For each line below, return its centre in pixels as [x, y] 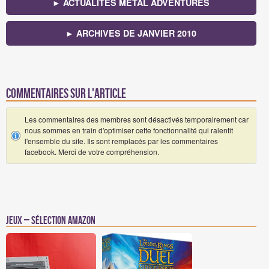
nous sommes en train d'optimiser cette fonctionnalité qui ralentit [129, 130]
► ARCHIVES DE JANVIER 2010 [131, 33]
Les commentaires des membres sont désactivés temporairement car [137, 119]
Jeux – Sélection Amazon [51, 220]
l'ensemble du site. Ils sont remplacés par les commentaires [121, 141]
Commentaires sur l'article [66, 94]
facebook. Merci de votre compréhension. [92, 151]
